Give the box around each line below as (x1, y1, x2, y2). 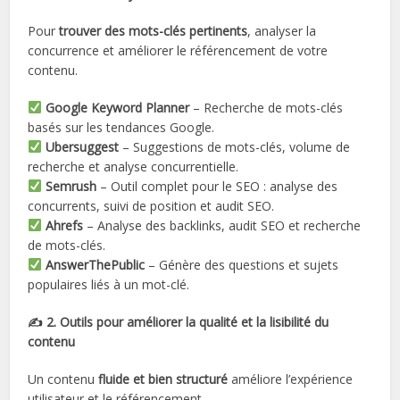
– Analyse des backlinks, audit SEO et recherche (83, 216, 362, 234)
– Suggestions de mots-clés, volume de (119, 137, 351, 155)
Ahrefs (46, 216, 84, 234)
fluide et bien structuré (98, 370, 229, 387)
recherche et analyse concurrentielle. (28, 157, 239, 175)
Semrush (46, 177, 97, 195)
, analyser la (247, 21, 317, 39)
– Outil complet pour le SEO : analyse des (96, 177, 338, 195)
